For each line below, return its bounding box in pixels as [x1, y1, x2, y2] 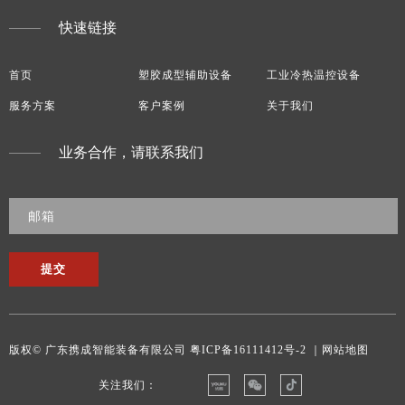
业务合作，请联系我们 [59, 145, 203, 160]
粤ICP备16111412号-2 [190, 344, 306, 356]
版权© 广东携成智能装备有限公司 [9, 344, 190, 356]
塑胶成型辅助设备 [137, 69, 232, 81]
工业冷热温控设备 [267, 69, 362, 81]
